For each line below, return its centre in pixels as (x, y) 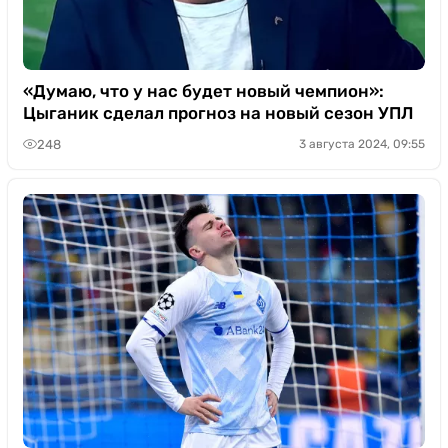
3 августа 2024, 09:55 (362, 144)
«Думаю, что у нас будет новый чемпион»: (203, 91)
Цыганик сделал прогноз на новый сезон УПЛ (218, 113)
